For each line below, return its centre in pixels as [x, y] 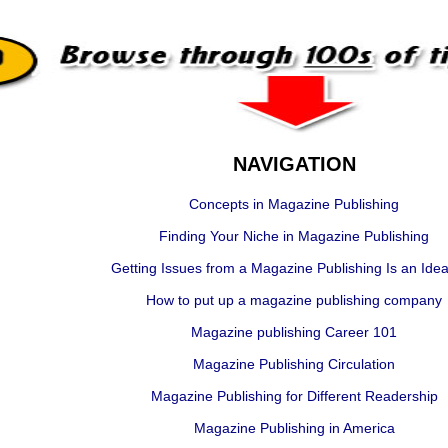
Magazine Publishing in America [294, 428]
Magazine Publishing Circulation [294, 364]
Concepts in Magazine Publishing [294, 204]
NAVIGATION [294, 164]
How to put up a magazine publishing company [294, 300]
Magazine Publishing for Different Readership [294, 396]
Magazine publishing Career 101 [294, 332]
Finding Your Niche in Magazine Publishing [294, 236]
